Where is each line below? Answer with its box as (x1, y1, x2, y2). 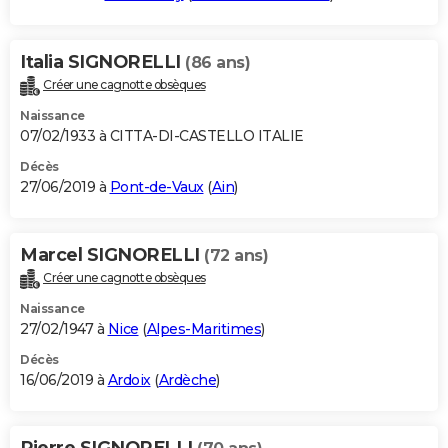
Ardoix (107, 370, 151, 389)
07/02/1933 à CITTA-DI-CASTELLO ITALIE (20, 126, 304, 145)
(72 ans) (204, 245, 268, 265)
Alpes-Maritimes (146, 319, 261, 338)
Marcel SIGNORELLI (20, 243, 204, 266)
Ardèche (158, 370, 216, 389)
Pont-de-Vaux (109, 177, 204, 196)
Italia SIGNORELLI (20, 50, 185, 73)
